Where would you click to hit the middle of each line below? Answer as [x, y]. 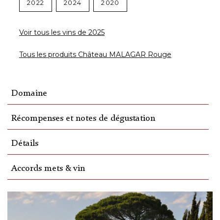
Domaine [29, 94]
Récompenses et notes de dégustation [83, 119]
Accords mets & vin [48, 169]
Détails [25, 144]
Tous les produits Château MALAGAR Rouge [95, 55]
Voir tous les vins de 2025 [62, 33]
